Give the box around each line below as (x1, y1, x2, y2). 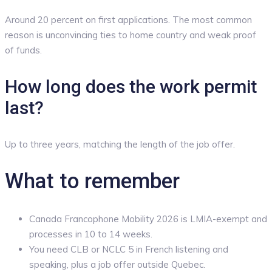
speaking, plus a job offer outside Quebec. (29, 259, 205, 271)
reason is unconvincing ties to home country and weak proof (5, 29, 256, 41)
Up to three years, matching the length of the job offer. (5, 138, 235, 151)
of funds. (5, 44, 42, 56)
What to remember (5, 169, 180, 194)
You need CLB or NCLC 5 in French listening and (29, 243, 228, 256)
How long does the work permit (5, 76, 257, 98)
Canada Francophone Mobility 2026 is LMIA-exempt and (29, 213, 267, 225)
